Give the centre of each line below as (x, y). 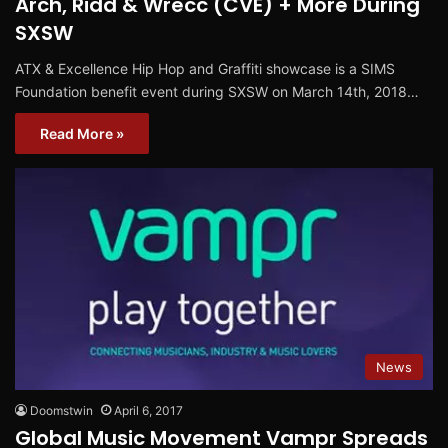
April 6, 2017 (148, 410)
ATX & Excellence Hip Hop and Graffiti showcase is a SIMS (205, 69)
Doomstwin (61, 410)
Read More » (82, 134)
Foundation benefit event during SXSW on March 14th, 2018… (217, 92)
